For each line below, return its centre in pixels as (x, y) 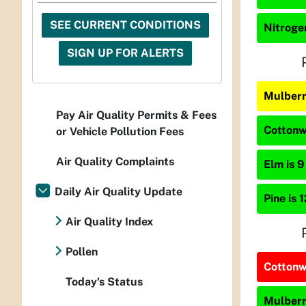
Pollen (82, 252)
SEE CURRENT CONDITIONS (125, 25)
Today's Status (104, 282)
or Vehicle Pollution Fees (120, 132)
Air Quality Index (109, 222)
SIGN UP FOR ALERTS (125, 53)
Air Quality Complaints (115, 162)
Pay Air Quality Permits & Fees (136, 115)
